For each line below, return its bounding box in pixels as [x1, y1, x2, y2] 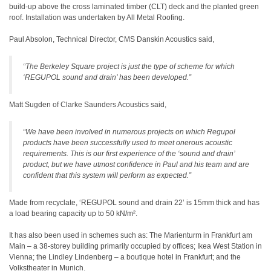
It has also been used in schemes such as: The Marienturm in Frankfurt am [9, 231, 252, 240]
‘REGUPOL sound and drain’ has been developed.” [23, 73, 191, 82]
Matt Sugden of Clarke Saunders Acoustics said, [9, 100, 166, 109]
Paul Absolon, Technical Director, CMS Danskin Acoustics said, [9, 35, 214, 44]
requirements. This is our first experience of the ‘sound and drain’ [23, 149, 235, 158]
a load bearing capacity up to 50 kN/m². [9, 209, 137, 218]
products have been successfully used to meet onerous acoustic [23, 139, 232, 147]
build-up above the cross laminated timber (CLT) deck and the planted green [9, 2, 259, 11]
